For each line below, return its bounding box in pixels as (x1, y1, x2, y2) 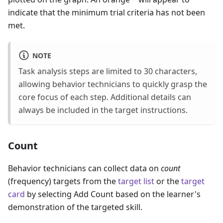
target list (118, 176, 154, 187)
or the (154, 176, 181, 187)
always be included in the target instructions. (18, 105, 188, 116)
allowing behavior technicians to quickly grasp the (18, 79, 207, 90)
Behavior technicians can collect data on (8, 163, 161, 174)
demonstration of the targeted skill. (8, 202, 142, 213)
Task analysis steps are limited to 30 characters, (18, 66, 197, 77)
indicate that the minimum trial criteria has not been (8, 7, 205, 18)
